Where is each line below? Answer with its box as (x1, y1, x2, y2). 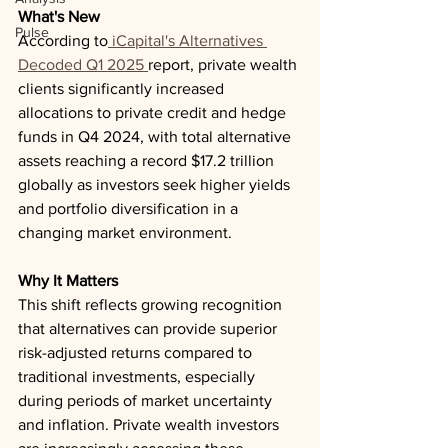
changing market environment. (18, 224, 232, 241)
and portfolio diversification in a (18, 200, 242, 217)
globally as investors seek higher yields (18, 176, 294, 193)
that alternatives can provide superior (18, 320, 281, 337)
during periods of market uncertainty (18, 392, 276, 409)
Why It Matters (18, 272, 118, 289)
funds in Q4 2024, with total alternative (18, 128, 295, 145)
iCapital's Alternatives (108, 32, 267, 49)
